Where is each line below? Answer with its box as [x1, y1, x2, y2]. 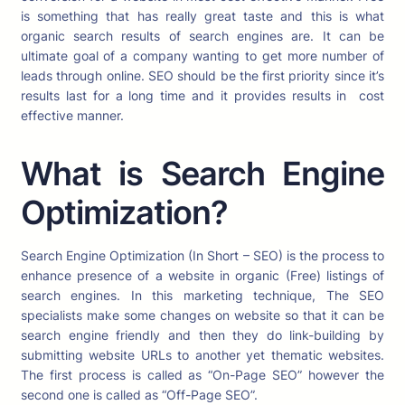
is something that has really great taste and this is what [21, 8, 384, 24]
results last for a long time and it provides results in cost [21, 88, 384, 103]
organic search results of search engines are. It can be [21, 28, 384, 43]
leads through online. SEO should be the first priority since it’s [21, 68, 384, 83]
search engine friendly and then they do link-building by [21, 327, 384, 343]
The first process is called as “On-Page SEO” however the [21, 367, 384, 382]
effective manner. [21, 108, 124, 123]
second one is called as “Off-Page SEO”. [21, 387, 258, 402]
